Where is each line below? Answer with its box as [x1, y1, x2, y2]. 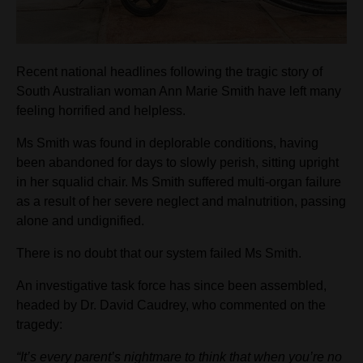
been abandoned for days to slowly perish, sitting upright [16, 156, 339, 170]
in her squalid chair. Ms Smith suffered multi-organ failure [16, 175, 341, 190]
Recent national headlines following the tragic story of [16, 65, 322, 79]
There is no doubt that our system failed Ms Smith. [16, 246, 301, 261]
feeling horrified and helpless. [16, 104, 186, 118]
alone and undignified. [16, 214, 144, 228]
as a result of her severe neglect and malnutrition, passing [16, 194, 346, 209]
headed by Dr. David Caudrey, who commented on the [16, 298, 326, 313]
